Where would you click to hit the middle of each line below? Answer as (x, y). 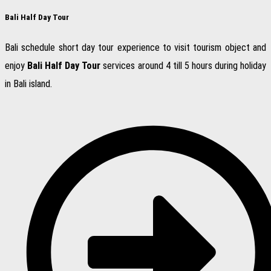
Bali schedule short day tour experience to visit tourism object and (135, 48)
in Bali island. (28, 84)
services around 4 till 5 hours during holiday (184, 66)
